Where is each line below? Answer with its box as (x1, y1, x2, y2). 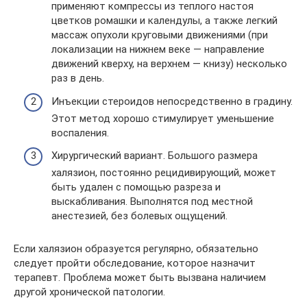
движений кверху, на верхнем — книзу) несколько (51, 58, 287, 70)
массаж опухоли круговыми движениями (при (51, 29, 268, 41)
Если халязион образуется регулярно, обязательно (14, 243, 258, 255)
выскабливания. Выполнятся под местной (51, 195, 253, 208)
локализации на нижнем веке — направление (51, 43, 265, 56)
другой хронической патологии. (14, 286, 165, 298)
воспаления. (51, 126, 109, 139)
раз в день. (51, 72, 104, 84)
